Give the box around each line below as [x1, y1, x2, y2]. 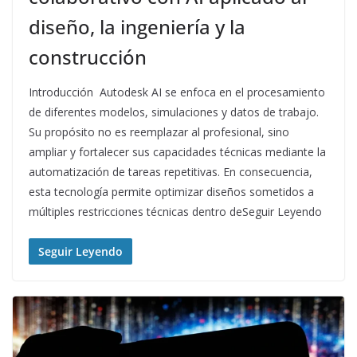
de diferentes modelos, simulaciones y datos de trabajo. [29, 104, 319, 120]
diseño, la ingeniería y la [29, 14, 245, 41]
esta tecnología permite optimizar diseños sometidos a [29, 184, 314, 200]
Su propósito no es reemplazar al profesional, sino [29, 124, 289, 140]
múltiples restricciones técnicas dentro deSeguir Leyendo [29, 204, 322, 220]
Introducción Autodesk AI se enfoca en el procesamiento [29, 84, 325, 100]
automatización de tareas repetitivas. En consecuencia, [29, 164, 312, 180]
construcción [29, 44, 147, 71]
